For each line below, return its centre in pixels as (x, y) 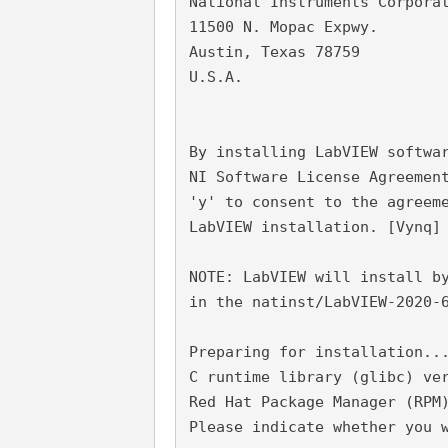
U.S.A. (216, 77)
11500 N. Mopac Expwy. (284, 27)
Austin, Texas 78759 (275, 52)
